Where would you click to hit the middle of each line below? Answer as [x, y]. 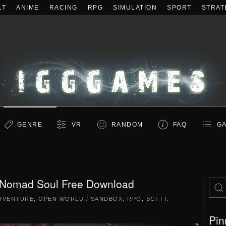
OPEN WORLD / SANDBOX [81, 199]
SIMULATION [135, 8]
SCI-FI [156, 199]
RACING [63, 8]
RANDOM [127, 125]
